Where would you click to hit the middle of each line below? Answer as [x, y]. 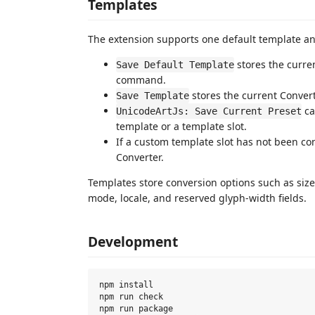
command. [141, 80]
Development [133, 241]
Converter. [140, 157]
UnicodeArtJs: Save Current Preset [209, 111]
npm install [126, 285]
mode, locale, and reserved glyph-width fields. [197, 198]
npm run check [131, 297]
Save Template [153, 96]
